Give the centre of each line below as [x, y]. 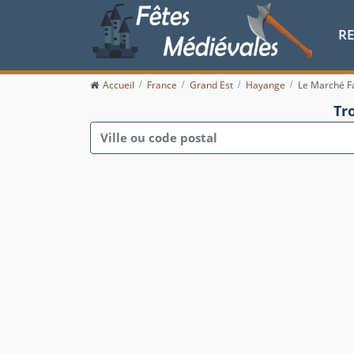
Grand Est [211, 85]
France [162, 85]
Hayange [265, 85]
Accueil [119, 85]
